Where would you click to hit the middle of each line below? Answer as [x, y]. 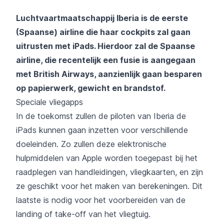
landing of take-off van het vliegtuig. [83, 214]
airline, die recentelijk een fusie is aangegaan [106, 60]
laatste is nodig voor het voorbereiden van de [101, 200]
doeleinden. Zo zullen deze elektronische [91, 144]
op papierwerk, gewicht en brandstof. [91, 88]
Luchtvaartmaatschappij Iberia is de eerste [102, 18]
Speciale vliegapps [49, 102]
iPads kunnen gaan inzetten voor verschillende [102, 130]
